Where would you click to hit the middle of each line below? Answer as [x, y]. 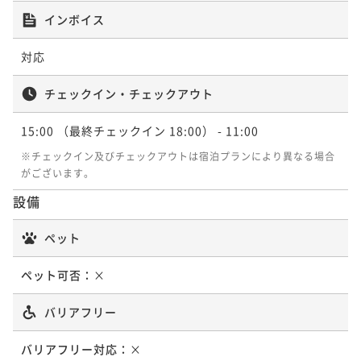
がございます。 [58, 172]
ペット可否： [57, 274]
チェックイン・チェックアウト [129, 93]
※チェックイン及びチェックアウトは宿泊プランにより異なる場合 [178, 156]
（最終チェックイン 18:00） [136, 130]
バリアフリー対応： [75, 349]
